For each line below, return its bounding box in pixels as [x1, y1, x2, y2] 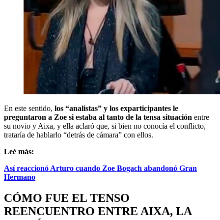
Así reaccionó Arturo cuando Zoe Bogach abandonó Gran [4, 164, 197, 172]
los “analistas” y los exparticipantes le [55, 104, 178, 112]
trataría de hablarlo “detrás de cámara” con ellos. [4, 130, 153, 139]
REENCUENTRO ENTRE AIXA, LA [4, 204, 192, 218]
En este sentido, [4, 104, 55, 112]
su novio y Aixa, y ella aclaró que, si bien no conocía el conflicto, [4, 121, 206, 130]
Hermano [4, 172, 35, 181]
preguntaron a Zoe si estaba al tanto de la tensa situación [4, 112, 192, 121]
